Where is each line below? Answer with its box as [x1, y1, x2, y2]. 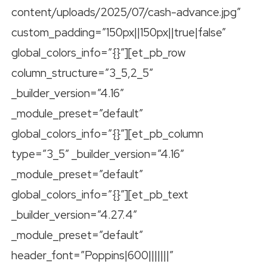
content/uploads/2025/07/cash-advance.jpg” [11, 5, 241, 20]
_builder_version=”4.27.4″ [11, 207, 137, 223]
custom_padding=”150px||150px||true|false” [11, 25, 226, 41]
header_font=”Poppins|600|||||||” [11, 248, 173, 263]
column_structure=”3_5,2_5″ [11, 66, 153, 81]
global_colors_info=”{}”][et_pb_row [11, 45, 185, 61]
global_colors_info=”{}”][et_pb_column [11, 126, 203, 142]
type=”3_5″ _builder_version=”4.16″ [11, 147, 184, 162]
